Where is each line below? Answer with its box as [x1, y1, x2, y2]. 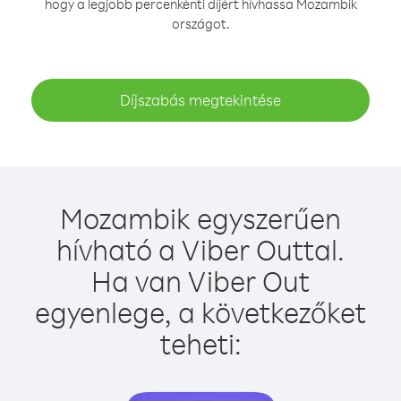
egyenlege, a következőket [35, 294, 366, 330]
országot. [171, 15, 230, 32]
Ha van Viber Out [91, 262, 310, 299]
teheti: [159, 325, 242, 362]
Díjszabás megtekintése [120, 90, 281, 109]
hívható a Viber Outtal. [56, 231, 345, 268]
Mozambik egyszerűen [60, 200, 341, 236]
